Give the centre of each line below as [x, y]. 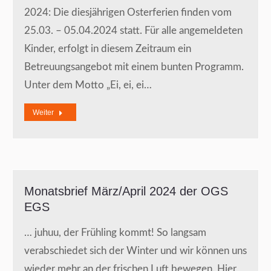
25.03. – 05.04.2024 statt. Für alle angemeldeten [133, 31]
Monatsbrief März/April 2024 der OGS [126, 191]
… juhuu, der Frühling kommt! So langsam [115, 233]
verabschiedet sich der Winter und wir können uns [135, 251]
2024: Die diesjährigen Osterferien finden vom [128, 13]
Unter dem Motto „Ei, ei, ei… [88, 85]
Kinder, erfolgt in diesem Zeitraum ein [108, 49]
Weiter [43, 113]
